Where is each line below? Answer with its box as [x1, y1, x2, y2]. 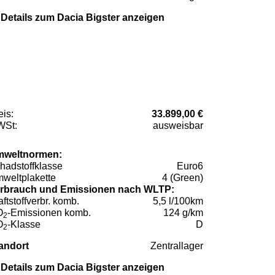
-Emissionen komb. [7, 207, 91, 218]
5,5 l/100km [153, 195, 203, 206]
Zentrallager [150, 240, 203, 251]
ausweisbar [153, 120, 203, 131]
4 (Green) [162, 172, 203, 183]
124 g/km [163, 207, 203, 218]
